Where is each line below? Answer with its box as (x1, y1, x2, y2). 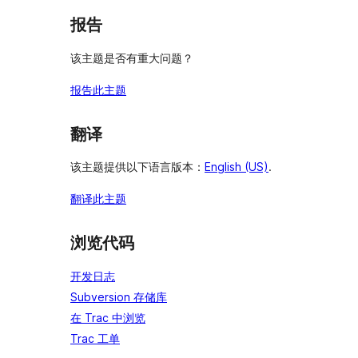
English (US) (205, 160, 268, 174)
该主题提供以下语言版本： (70, 160, 205, 174)
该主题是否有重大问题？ (70, 50, 193, 65)
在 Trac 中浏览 (70, 311, 145, 324)
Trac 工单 (70, 332, 120, 345)
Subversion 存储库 (70, 290, 167, 304)
